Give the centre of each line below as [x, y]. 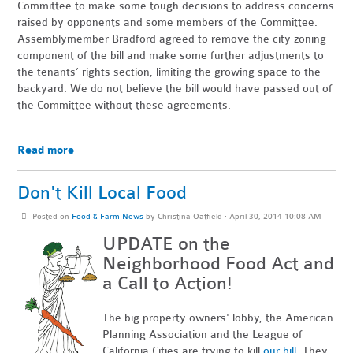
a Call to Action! [167, 283]
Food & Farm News [107, 216]
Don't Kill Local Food [102, 193]
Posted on [50, 216]
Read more [46, 150]
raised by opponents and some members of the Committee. [168, 22]
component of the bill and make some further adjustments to [171, 56]
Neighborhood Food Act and [219, 264]
